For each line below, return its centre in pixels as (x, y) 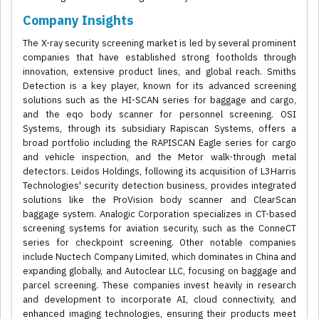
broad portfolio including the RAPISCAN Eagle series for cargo (159, 143)
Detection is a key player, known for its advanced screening (159, 86)
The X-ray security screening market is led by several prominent (159, 43)
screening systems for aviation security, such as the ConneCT (159, 229)
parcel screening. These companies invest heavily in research (159, 286)
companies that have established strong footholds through (159, 58)
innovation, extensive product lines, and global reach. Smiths (159, 72)
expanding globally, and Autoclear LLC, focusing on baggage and (159, 271)
